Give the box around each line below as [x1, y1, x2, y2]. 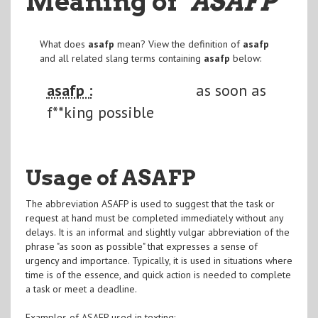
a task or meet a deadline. [25, 282, 137, 295]
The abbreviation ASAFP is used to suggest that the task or [25, 197, 275, 210]
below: [229, 51, 261, 65]
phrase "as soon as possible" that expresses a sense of [25, 239, 258, 253]
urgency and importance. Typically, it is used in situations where [25, 253, 292, 267]
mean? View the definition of [114, 37, 243, 50]
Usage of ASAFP [25, 164, 196, 190]
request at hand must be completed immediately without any [25, 211, 283, 224]
